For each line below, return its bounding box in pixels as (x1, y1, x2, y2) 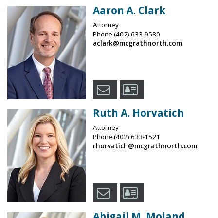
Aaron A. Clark (92, 3, 165, 18)
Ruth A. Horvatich (92, 106, 184, 120)
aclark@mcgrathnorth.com (92, 39, 182, 48)
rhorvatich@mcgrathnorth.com (92, 142, 197, 151)
